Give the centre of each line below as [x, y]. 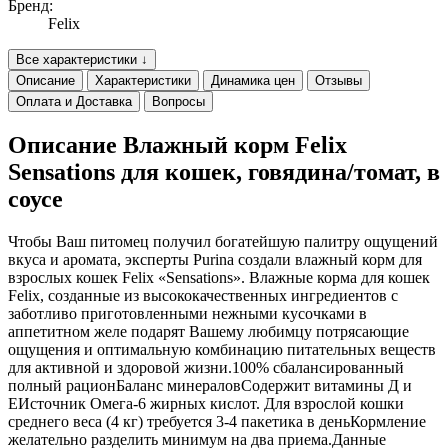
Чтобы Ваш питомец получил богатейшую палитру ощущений [223, 242]
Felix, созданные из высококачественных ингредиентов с [203, 296]
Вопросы [178, 102]
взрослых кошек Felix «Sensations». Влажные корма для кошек [219, 278]
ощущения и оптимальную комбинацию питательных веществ [222, 350]
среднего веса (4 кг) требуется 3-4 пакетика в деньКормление [217, 422]
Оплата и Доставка [74, 102]
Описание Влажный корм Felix [177, 145]
